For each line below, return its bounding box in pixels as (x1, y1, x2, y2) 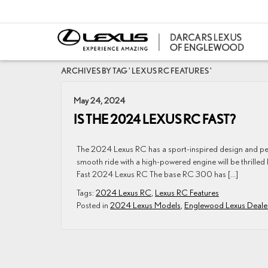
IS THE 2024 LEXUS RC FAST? (74, 111, 236, 127)
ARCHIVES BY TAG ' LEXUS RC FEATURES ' (61, 66, 212, 75)
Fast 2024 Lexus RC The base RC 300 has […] (77, 169, 238, 179)
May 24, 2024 (74, 95, 125, 105)
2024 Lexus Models (110, 200, 181, 210)
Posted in (77, 200, 110, 210)
